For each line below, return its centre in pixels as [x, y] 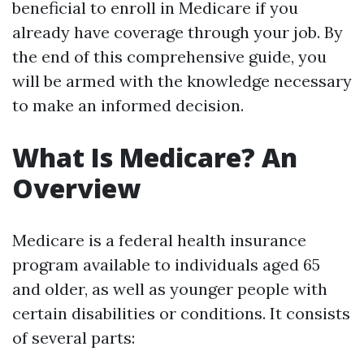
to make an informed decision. [128, 105]
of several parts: [74, 338]
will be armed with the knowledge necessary [182, 81]
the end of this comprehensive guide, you [169, 56]
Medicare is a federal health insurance [159, 240]
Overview [76, 188]
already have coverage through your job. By [178, 32]
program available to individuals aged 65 [166, 264]
